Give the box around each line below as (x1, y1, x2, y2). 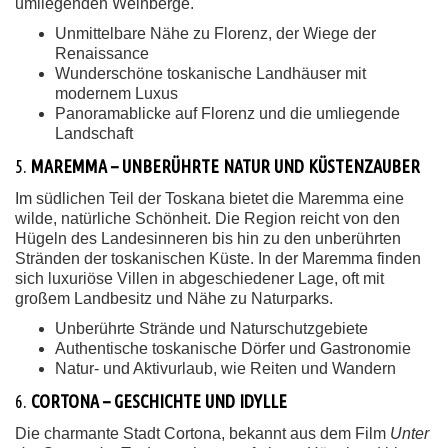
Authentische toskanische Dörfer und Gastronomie (55, 340, 411, 357)
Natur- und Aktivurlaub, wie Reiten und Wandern (55, 360, 396, 377)
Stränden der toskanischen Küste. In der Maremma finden (15, 250, 421, 267)
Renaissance (55, 45, 149, 62)
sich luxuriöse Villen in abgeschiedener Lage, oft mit (15, 270, 384, 287)
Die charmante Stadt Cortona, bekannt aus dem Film (15, 425, 390, 442)
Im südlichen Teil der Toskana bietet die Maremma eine (15, 190, 404, 207)
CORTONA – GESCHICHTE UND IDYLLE (31, 391, 287, 411)
